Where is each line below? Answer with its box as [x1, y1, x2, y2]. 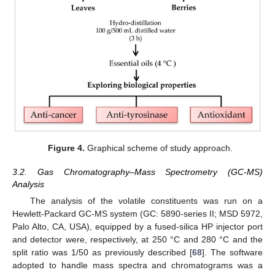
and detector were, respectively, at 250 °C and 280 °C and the [12, 234, 263, 244]
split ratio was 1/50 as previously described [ [12, 247, 192, 257]
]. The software [202, 247, 263, 257]
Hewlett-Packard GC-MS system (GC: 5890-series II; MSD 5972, [12, 208, 263, 219]
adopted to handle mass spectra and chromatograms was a [12, 260, 263, 270]
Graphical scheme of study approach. [84, 143, 233, 153]
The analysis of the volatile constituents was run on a [29, 195, 263, 206]
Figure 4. [47, 143, 85, 153]
